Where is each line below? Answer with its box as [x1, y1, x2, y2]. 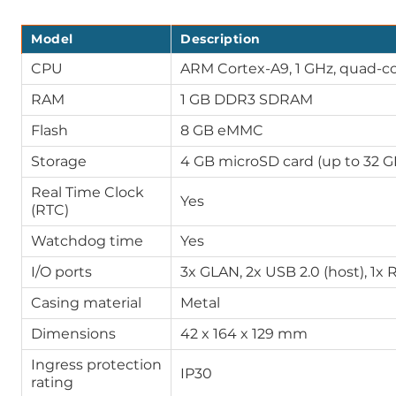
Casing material [31, 294, 141, 311]
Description [180, 31, 261, 47]
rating [31, 374, 73, 391]
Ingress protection [31, 356, 162, 373]
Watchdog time [31, 232, 143, 249]
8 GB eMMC [180, 122, 263, 139]
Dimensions [31, 325, 116, 342]
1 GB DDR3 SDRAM [180, 91, 313, 108]
